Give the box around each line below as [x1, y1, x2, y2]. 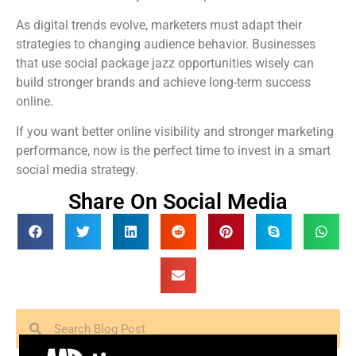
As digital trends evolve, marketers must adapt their [16, 17, 302, 33]
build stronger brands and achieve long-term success [16, 74, 311, 90]
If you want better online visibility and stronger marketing [16, 124, 334, 140]
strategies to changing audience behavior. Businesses [16, 36, 315, 52]
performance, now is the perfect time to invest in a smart [16, 143, 331, 159]
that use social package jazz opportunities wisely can [16, 55, 314, 71]
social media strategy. [16, 162, 138, 178]
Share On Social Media [68, 188, 288, 215]
